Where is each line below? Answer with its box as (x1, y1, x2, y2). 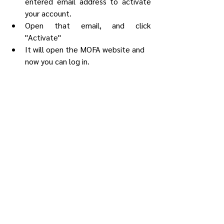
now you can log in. (25, 56, 89, 66)
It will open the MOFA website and (25, 44, 146, 54)
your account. (25, 8, 71, 18)
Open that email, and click (25, 20, 151, 30)
